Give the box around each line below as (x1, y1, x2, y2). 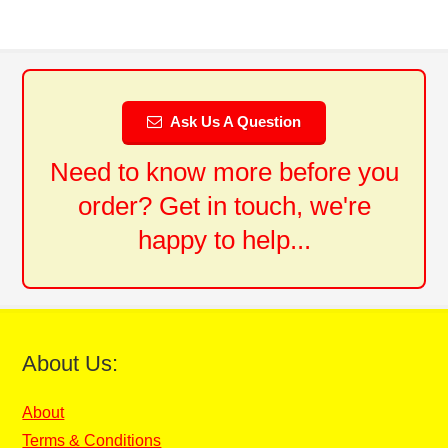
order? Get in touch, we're (77, 190, 371, 221)
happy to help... (137, 224, 311, 255)
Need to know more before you (49, 156, 399, 187)
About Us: (22, 350, 119, 376)
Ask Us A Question (169, 112, 301, 130)
